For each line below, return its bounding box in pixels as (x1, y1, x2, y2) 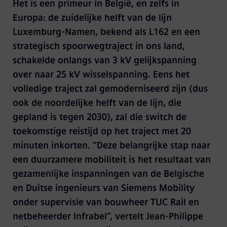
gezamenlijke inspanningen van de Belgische (12, 168, 204, 179)
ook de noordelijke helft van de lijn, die (12, 97, 181, 108)
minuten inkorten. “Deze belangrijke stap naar (12, 140, 210, 151)
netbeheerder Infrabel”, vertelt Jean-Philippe (12, 211, 203, 222)
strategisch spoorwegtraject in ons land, (12, 41, 185, 52)
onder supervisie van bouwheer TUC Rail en (12, 197, 199, 208)
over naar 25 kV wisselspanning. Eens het (12, 69, 190, 80)
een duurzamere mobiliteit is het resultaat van (12, 154, 211, 165)
